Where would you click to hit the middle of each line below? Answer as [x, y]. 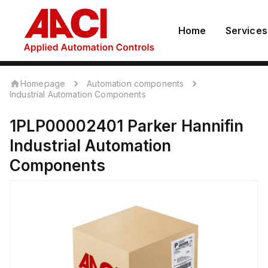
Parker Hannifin [185, 126]
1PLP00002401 [66, 126]
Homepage [43, 83]
